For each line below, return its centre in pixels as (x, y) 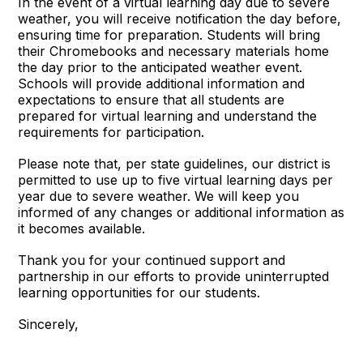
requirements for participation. (111, 132)
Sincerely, (49, 324)
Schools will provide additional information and (162, 83)
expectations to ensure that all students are (152, 100)
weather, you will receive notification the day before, (180, 19)
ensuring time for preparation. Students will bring (169, 35)
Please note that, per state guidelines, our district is (175, 164)
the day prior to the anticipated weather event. (160, 67)
